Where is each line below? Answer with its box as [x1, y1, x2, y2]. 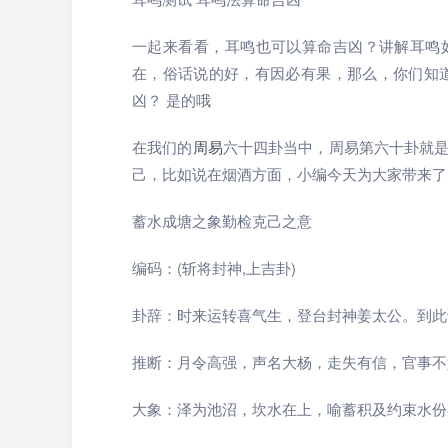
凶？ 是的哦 [132, 89, 211, 110]
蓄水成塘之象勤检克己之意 [132, 210, 312, 231]
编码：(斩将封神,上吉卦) [132, 257, 296, 278]
